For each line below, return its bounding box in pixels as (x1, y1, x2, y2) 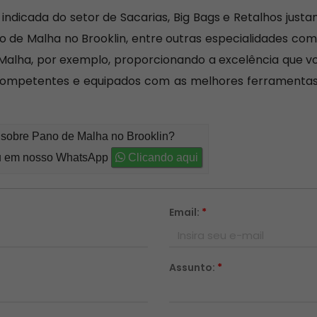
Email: (169, 205, 202, 219)
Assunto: (169, 260, 217, 275)
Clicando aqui (125, 151, 199, 163)
